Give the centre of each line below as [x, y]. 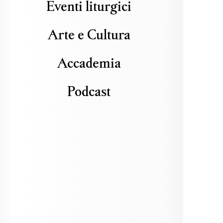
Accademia [89, 62]
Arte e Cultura [89, 34]
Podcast [89, 91]
